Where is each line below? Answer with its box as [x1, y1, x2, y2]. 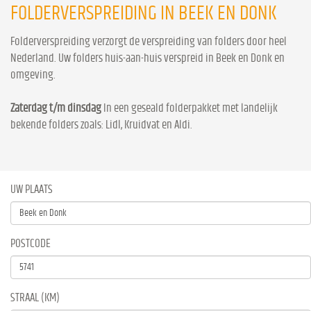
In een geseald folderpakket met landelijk [101, 102, 278, 114]
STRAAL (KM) [10, 292, 60, 303]
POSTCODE [10, 237, 51, 249]
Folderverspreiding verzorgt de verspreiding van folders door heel [10, 35, 287, 47]
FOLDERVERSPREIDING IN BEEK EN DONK [10, 3, 277, 24]
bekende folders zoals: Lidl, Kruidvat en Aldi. [10, 119, 192, 131]
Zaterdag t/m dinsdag [10, 102, 101, 114]
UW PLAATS [10, 183, 53, 195]
